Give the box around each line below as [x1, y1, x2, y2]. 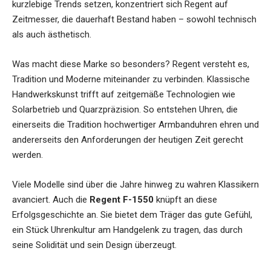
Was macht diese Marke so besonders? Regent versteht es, [12, 59, 249, 70]
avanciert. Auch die [12, 194, 90, 206]
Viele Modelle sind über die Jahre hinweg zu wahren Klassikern [12, 179, 259, 191]
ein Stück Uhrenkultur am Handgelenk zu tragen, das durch [12, 224, 243, 236]
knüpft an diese [154, 194, 217, 206]
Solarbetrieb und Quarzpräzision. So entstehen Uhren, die [12, 104, 238, 116]
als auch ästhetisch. [12, 29, 91, 41]
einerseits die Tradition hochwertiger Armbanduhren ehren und [12, 119, 259, 131]
